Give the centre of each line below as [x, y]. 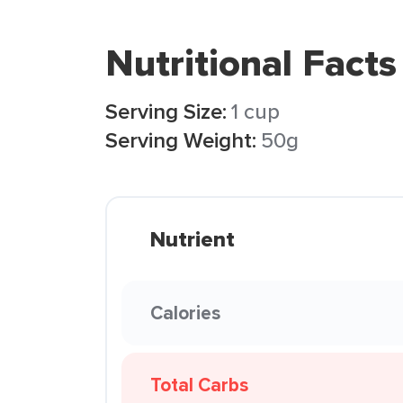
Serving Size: [166, 111]
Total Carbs [199, 385]
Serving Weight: [181, 140]
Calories [185, 313]
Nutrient [193, 239]
